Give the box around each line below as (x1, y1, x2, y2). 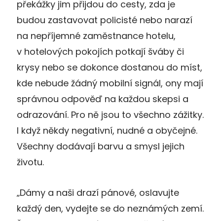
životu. (17, 155, 44, 168)
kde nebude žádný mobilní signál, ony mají (17, 76, 203, 89)
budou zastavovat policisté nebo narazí (17, 13, 192, 26)
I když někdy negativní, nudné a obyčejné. (17, 124, 197, 137)
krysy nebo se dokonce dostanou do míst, (17, 61, 202, 74)
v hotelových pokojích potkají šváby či (17, 45, 184, 58)
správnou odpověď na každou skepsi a (17, 92, 188, 105)
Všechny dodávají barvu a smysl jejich (17, 140, 184, 152)
